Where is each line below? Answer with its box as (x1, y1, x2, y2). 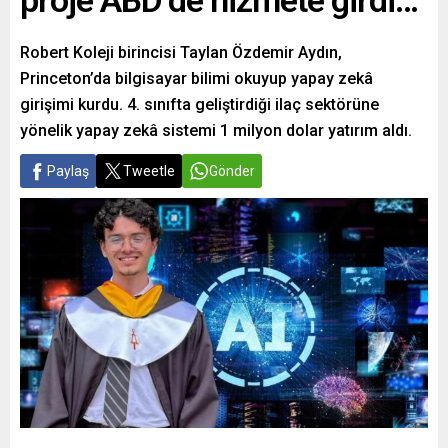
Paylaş (47, 163, 89, 179)
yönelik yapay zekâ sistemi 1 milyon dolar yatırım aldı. (20, 121, 412, 140)
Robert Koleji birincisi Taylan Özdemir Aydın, (20, 43, 342, 62)
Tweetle (123, 163, 175, 179)
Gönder (209, 163, 255, 179)
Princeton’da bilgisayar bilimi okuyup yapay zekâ (20, 69, 373, 88)
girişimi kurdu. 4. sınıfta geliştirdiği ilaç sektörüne (20, 95, 379, 114)
